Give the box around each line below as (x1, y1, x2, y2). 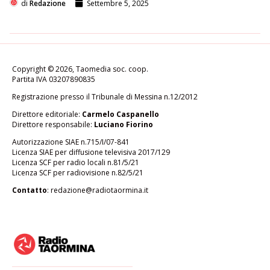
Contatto (12, 184, 47, 195)
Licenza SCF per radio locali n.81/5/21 (12, 157, 139, 168)
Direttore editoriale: (12, 108, 82, 119)
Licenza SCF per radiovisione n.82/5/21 (12, 167, 143, 178)
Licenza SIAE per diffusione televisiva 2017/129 (12, 146, 170, 157)
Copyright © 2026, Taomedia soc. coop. (12, 63, 148, 74)
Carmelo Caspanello (82, 108, 159, 119)
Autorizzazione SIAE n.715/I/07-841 (12, 136, 130, 147)
